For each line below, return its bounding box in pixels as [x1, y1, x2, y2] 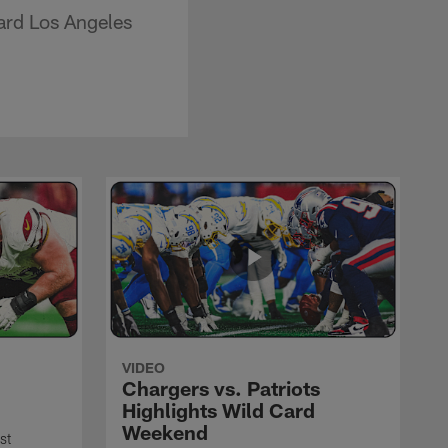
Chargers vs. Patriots [122, 375, 320, 400]
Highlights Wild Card [122, 397, 315, 422]
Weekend [122, 419, 208, 444]
